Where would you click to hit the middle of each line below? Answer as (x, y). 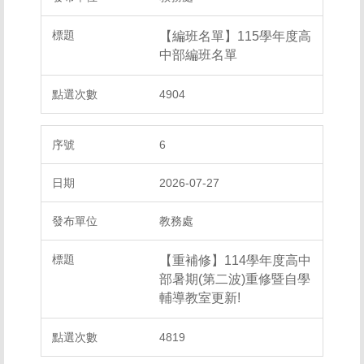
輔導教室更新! (200, 298)
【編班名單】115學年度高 (235, 36)
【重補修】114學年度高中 (235, 260)
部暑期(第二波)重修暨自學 (235, 279)
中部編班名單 (198, 55)
